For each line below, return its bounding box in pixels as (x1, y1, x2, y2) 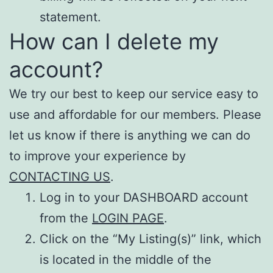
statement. (40, 9, 101, 24)
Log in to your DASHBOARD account (40, 190, 248, 205)
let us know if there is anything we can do (9, 127, 250, 143)
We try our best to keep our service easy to (9, 86, 258, 101)
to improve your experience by (9, 148, 186, 163)
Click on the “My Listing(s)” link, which (40, 231, 261, 246)
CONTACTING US (9, 169, 110, 184)
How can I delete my (9, 27, 219, 55)
